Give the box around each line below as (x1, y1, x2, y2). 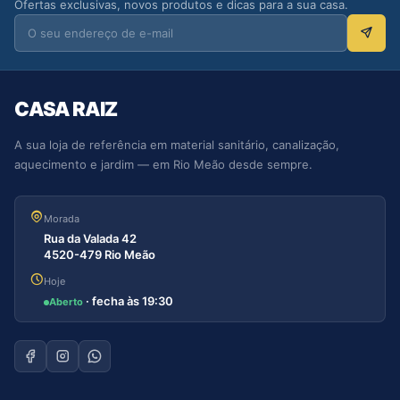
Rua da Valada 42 (44, 230, 137, 246)
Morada (44, 212, 79, 225)
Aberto (49, 296, 83, 309)
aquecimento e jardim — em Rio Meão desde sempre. (14, 156, 312, 171)
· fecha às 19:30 (83, 293, 173, 308)
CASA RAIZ (14, 96, 117, 121)
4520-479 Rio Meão (44, 246, 155, 262)
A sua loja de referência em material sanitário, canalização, (14, 137, 339, 152)
